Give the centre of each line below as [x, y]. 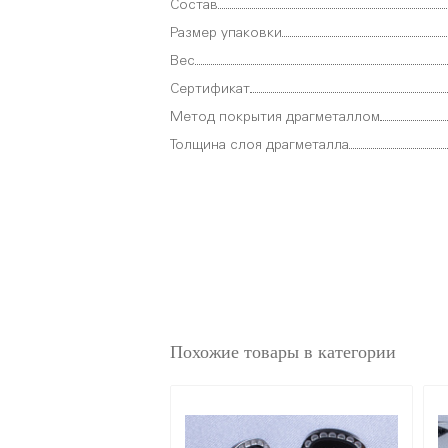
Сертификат [210, 89]
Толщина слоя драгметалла [259, 145]
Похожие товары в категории [283, 351]
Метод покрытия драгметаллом [275, 117]
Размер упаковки [226, 33]
